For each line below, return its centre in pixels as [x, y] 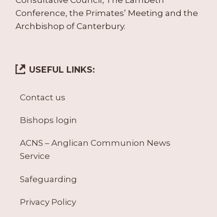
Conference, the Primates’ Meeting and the [107, 13]
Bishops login [48, 120]
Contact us [42, 97]
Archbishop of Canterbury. [70, 26]
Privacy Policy [48, 202]
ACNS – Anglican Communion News [95, 143]
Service [35, 156]
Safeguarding [48, 179]
